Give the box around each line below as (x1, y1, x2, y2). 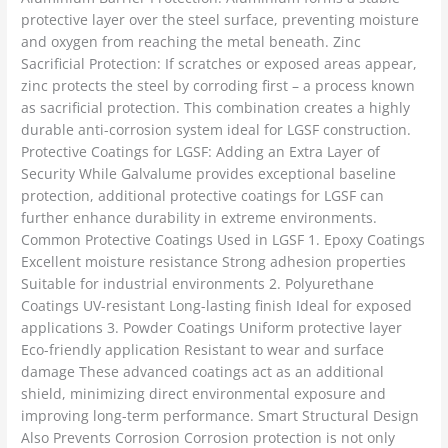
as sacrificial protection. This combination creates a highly (21, 98, 411, 118)
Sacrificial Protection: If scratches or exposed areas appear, (21, 54, 418, 74)
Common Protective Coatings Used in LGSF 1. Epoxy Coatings (21, 230, 426, 250)
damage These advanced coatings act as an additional (21, 362, 385, 382)
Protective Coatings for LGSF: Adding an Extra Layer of (21, 142, 381, 162)
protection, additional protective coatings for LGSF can (21, 186, 385, 206)
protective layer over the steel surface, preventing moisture (21, 10, 420, 30)
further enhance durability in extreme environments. (21, 208, 378, 228)
